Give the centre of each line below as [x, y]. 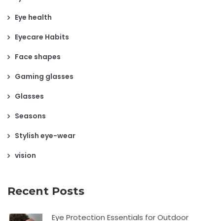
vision [25, 155]
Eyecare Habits [42, 37]
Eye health [33, 17]
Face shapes [38, 56]
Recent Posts [46, 191]
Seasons [30, 116]
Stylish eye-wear [45, 135]
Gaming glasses [44, 76]
